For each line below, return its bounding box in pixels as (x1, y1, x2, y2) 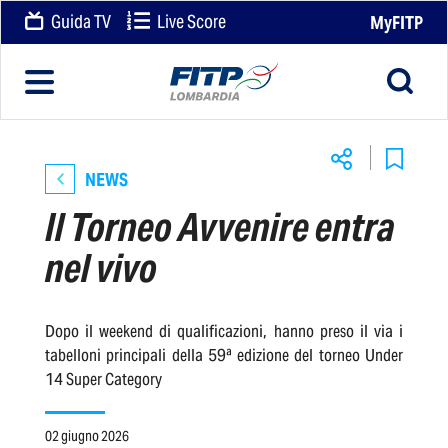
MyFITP (370, 10, 423, 34)
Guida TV (48, 9, 112, 33)
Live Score (154, 9, 227, 33)
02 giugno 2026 (45, 426, 129, 445)
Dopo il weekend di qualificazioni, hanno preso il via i (45, 319, 403, 342)
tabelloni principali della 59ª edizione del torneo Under (45, 343, 403, 366)
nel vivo (45, 243, 157, 293)
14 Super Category (45, 367, 162, 390)
